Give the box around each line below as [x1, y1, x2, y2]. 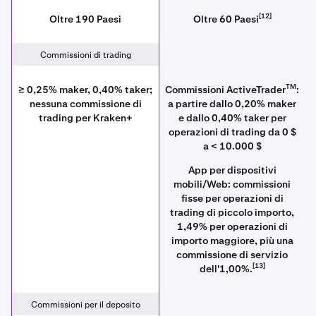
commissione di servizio [176, 248, 288, 262]
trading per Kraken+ [38, 111, 133, 125]
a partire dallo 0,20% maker [168, 97, 296, 111]
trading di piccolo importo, [170, 206, 294, 219]
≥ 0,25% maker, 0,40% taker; [18, 83, 152, 97]
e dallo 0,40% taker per [178, 111, 286, 125]
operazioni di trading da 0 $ [168, 126, 296, 139]
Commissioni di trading [39, 49, 131, 61]
